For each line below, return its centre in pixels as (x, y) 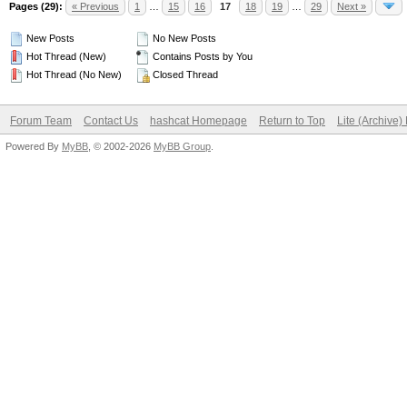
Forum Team (41, 121)
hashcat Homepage (199, 121)
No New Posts (183, 38)
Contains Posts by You (201, 56)
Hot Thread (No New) (73, 74)
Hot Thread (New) (65, 56)
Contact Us (111, 121)
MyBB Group (182, 146)
